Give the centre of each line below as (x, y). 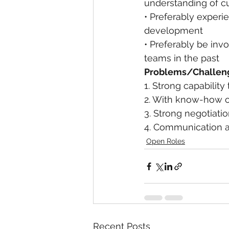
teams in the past (182, 58)
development (174, 30)
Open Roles (166, 141)
